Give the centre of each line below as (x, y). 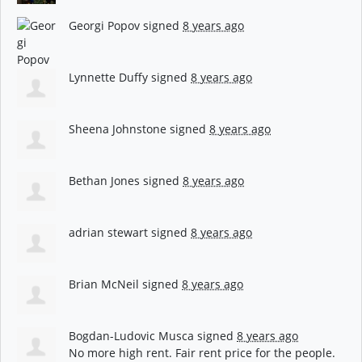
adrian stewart (108, 232)
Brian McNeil (104, 284)
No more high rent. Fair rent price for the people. (202, 352)
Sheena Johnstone (118, 128)
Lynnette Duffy (108, 77)
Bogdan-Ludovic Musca (131, 335)
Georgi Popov (104, 25)
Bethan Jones (104, 180)
